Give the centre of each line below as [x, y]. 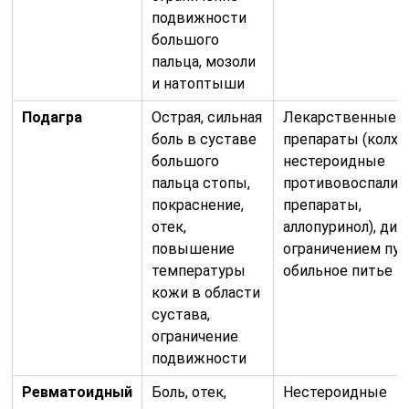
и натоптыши [199, 83]
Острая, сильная [207, 117]
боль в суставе [204, 139]
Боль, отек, [189, 392]
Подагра [52, 117]
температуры [199, 270]
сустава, [181, 314]
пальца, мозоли [204, 61]
